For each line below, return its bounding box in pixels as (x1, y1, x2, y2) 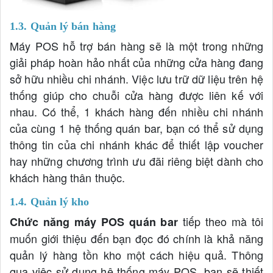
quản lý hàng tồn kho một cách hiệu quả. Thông (10, 246, 263, 263)
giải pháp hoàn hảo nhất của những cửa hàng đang (10, 54, 263, 70)
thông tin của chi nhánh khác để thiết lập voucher (10, 136, 263, 152)
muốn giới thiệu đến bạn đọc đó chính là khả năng (10, 230, 263, 246)
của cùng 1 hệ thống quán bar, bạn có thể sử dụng (10, 119, 263, 136)
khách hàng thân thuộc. (10, 169, 126, 185)
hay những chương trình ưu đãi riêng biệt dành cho (10, 152, 263, 169)
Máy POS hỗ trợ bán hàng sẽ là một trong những (10, 37, 263, 54)
